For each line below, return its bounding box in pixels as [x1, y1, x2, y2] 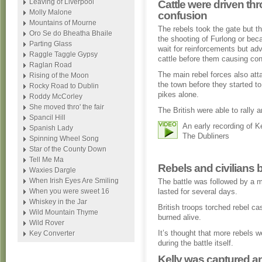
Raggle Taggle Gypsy [29, 50, 98, 58]
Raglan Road [29, 61, 72, 69]
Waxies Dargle [29, 166, 76, 174]
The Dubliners [182, 132, 229, 140]
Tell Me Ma [29, 156, 64, 164]
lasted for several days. [158, 187, 237, 196]
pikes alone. [158, 90, 199, 99]
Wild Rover [29, 219, 64, 227]
